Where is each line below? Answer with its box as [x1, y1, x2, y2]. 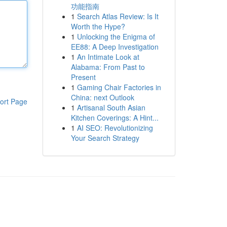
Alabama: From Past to [70, 62, 145, 72]
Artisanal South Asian [77, 102, 145, 112]
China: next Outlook [70, 92, 134, 102]
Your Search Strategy [70, 133, 139, 143]
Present [70, 72, 96, 82]
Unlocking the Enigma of [77, 31, 155, 42]
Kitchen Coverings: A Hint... [70, 112, 159, 123]
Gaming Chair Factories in [77, 82, 161, 92]
